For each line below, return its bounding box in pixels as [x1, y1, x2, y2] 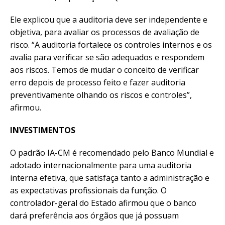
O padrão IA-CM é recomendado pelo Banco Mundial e [10, 147, 214, 158]
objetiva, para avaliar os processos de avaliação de [10, 26, 199, 38]
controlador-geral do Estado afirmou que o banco [10, 197, 196, 208]
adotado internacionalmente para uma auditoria [10, 159, 191, 171]
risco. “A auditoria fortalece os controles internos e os [10, 39, 212, 50]
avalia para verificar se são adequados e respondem [10, 51, 204, 63]
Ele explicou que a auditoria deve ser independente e [10, 14, 207, 25]
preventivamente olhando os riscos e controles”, [10, 89, 192, 100]
